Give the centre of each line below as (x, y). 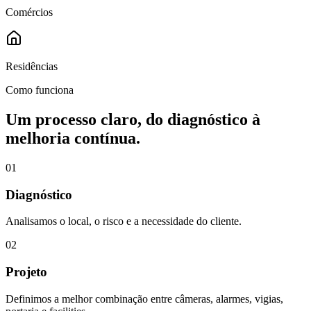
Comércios (29, 12)
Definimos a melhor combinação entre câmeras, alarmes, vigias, (144, 299)
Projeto (26, 272)
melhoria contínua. (73, 138)
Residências (32, 67)
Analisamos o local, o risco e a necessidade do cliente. (124, 221)
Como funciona (40, 90)
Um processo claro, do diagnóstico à (133, 119)
